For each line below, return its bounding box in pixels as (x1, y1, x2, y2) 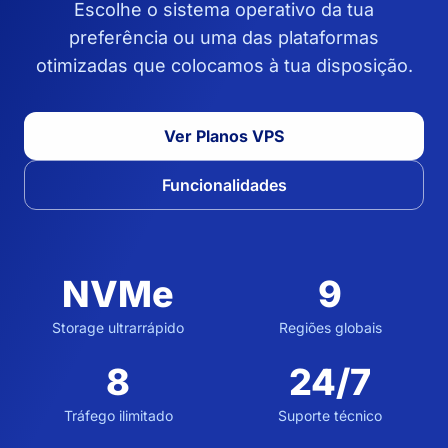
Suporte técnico (278, 407, 382, 424)
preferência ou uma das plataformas (69, 27, 379, 48)
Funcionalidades (161, 175, 287, 195)
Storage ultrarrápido (52, 319, 184, 336)
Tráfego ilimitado (63, 407, 173, 424)
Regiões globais (278, 319, 382, 336)
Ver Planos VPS (164, 126, 284, 146)
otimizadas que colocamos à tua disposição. (35, 55, 413, 76)
